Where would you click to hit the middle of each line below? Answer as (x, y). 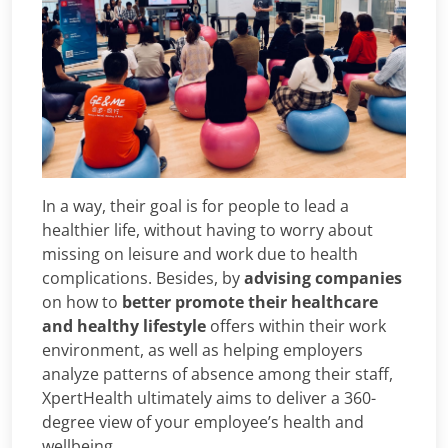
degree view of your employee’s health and (203, 421)
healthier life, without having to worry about (207, 229)
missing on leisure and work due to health (200, 253)
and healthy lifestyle (124, 325)
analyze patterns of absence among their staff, (217, 373)
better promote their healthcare (250, 301)
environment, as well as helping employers (202, 349)
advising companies (323, 277)
